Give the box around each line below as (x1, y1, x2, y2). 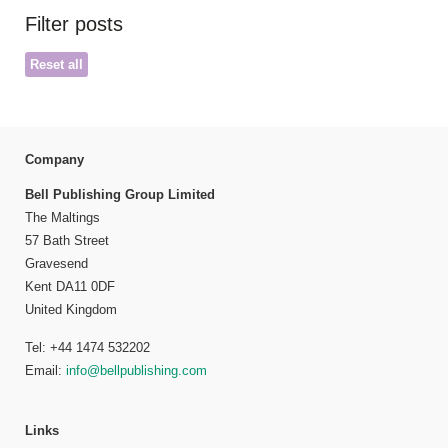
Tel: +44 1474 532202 (25, 340, 150, 356)
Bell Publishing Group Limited (25, 186, 215, 202)
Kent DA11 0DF (25, 278, 115, 294)
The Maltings (25, 209, 100, 225)
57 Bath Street (25, 232, 109, 248)
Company (25, 152, 84, 168)
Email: (25, 363, 66, 379)
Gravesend (25, 255, 88, 271)
